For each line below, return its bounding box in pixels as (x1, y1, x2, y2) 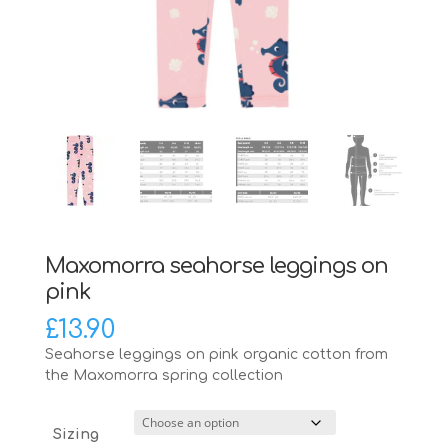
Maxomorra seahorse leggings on (44, 254, 388, 279)
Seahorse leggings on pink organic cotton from (44, 347, 388, 363)
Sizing (53, 427, 99, 443)
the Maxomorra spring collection (44, 368, 283, 384)
